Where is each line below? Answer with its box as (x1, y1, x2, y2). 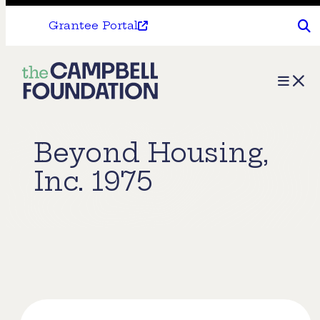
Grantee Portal (49, 19, 138, 32)
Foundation (21, 118, 116, 140)
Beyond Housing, (34, 136, 269, 169)
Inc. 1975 (34, 165, 153, 198)
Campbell (21, 91, 104, 113)
